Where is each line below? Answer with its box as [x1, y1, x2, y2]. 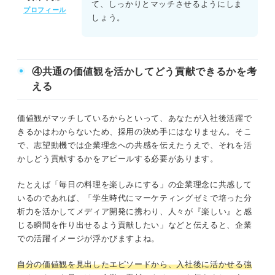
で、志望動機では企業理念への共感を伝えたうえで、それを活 [17, 140, 252, 150]
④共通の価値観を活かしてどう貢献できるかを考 [32, 66, 257, 77]
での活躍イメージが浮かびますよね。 [17, 233, 160, 243]
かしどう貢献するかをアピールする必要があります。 [17, 153, 219, 163]
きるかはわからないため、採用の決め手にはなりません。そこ [17, 126, 252, 136]
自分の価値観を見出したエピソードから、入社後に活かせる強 [17, 259, 252, 269]
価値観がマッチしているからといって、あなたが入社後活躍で [17, 113, 252, 123]
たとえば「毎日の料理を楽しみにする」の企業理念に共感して [17, 179, 252, 189]
